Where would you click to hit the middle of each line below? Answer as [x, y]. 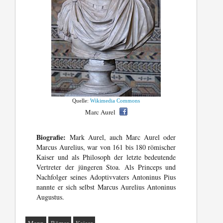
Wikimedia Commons [115, 101]
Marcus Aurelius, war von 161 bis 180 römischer [106, 147]
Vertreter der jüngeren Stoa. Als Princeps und [106, 167]
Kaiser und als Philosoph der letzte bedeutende [106, 157]
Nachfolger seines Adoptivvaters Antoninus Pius [106, 177]
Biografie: [51, 137]
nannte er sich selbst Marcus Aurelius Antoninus [106, 187]
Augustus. [51, 197]
